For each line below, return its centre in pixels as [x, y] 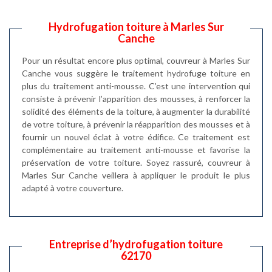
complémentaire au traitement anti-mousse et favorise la [136, 149]
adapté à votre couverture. [73, 188]
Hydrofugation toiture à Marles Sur [136, 26]
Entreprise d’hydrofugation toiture [136, 244]
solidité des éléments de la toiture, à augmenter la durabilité [136, 111]
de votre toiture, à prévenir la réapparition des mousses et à [136, 124]
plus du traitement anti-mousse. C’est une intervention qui [136, 86]
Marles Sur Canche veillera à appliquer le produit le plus [136, 175]
